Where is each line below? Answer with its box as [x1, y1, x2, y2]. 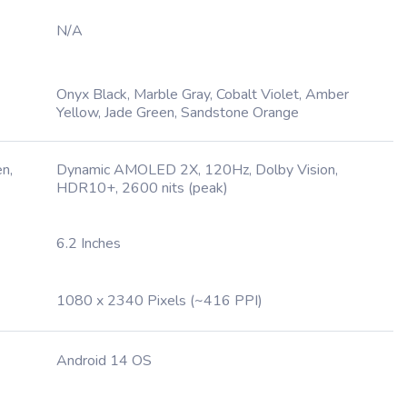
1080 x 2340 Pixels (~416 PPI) [56, 291, 263, 311]
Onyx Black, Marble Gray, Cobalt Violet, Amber [56, 84, 349, 104]
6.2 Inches [56, 233, 121, 253]
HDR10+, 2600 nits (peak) [56, 178, 228, 198]
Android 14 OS [56, 351, 152, 371]
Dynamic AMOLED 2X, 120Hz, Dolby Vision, [56, 160, 338, 180]
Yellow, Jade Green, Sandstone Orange [56, 103, 299, 123]
